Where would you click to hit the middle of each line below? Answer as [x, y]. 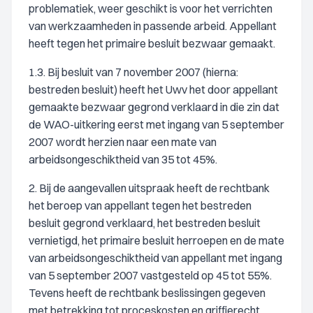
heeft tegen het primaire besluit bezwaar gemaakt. [152, 43]
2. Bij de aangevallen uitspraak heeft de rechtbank [149, 188]
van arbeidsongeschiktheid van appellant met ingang [155, 258]
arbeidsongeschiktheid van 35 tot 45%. [123, 159]
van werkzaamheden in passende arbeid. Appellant [153, 26]
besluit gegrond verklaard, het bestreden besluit [145, 223]
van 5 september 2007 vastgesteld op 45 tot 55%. [150, 275]
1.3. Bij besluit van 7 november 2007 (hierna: [133, 72]
